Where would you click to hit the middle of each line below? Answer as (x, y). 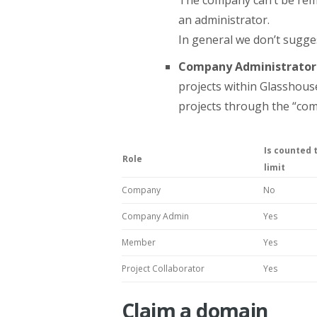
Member (139, 242)
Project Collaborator (163, 268)
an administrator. (224, 19)
